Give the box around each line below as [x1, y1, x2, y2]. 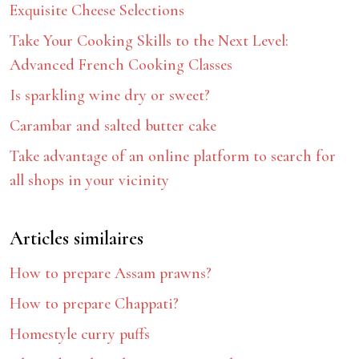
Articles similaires [10, 227, 143, 250]
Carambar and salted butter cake [10, 116, 216, 135]
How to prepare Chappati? [10, 294, 179, 313]
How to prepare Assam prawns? [10, 264, 212, 283]
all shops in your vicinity [10, 171, 169, 190]
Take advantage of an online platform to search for [10, 147, 336, 166]
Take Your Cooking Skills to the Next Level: [10, 31, 288, 50]
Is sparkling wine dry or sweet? [10, 86, 210, 105]
